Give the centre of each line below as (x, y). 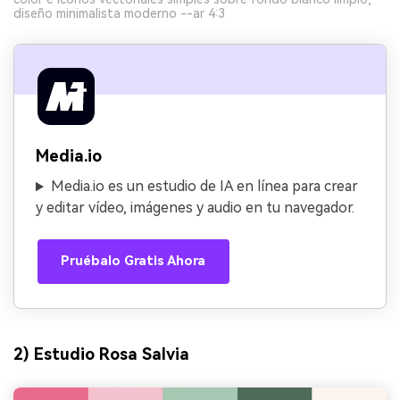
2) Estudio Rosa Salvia (101, 354)
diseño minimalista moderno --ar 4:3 (119, 14)
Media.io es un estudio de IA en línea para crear (204, 187)
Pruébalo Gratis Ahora (133, 261)
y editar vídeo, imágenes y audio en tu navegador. (195, 208)
